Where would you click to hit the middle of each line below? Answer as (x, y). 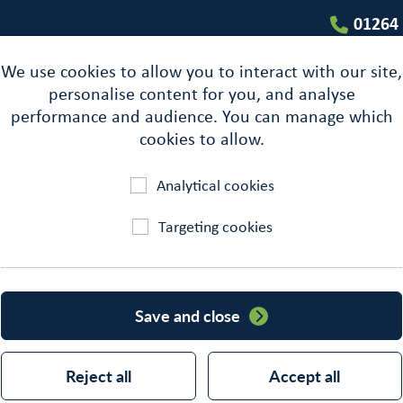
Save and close (188, 315)
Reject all (98, 376)
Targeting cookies (215, 227)
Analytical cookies (215, 185)
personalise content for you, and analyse (201, 93)
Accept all (305, 376)
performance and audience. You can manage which (201, 116)
